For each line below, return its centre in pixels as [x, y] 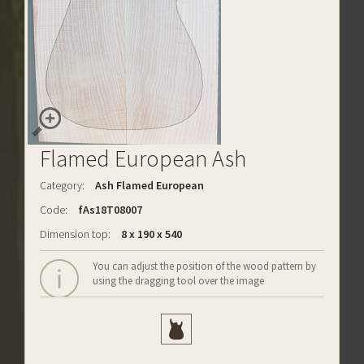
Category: [62, 185]
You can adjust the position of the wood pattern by [204, 266]
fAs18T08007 [109, 210]
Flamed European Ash [143, 158]
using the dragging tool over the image [178, 281]
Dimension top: [75, 234]
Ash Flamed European [149, 185]
